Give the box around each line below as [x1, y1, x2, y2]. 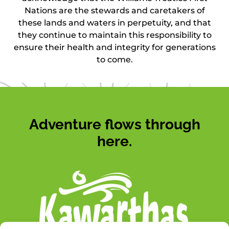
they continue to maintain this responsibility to [17, 30, 212, 40]
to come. [96, 54, 133, 64]
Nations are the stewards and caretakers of [24, 5, 205, 15]
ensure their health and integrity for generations [13, 42, 216, 52]
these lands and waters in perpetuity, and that [18, 17, 211, 28]
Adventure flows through [29, 116, 200, 133]
